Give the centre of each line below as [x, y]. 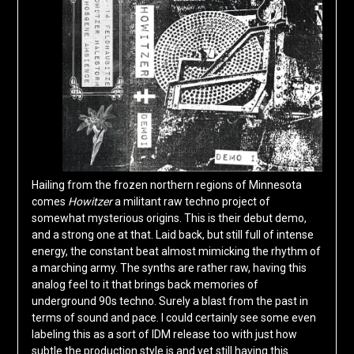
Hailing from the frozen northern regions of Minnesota [166, 185]
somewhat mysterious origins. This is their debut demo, [169, 218]
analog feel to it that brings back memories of [145, 285]
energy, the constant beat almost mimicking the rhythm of [176, 252]
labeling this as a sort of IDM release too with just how [164, 335]
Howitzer [90, 202]
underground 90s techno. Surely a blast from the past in [169, 301]
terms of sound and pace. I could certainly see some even [173, 318]
